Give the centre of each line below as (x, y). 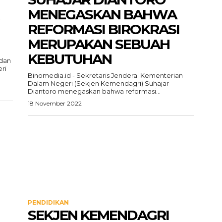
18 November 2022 (55, 103)
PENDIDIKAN (48, 202)
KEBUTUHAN (70, 59)
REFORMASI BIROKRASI (104, 29)
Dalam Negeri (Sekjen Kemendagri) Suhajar (98, 83)
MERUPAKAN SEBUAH (99, 44)
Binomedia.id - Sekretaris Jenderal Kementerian (105, 75)
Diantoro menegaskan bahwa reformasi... (94, 91)
